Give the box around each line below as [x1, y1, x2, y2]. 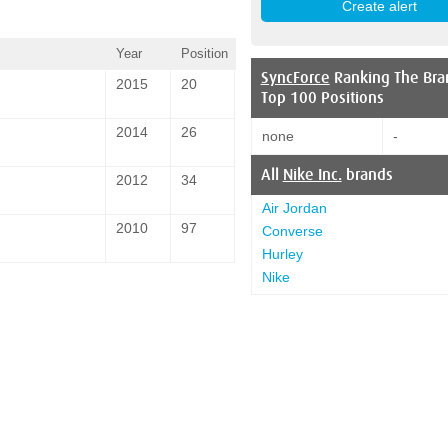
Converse [261, 222, 323, 239]
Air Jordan [261, 199, 327, 216]
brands [341, 165, 393, 184]
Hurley [261, 245, 303, 262]
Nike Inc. [282, 165, 342, 184]
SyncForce [260, 68, 330, 87]
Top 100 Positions [260, 88, 384, 107]
